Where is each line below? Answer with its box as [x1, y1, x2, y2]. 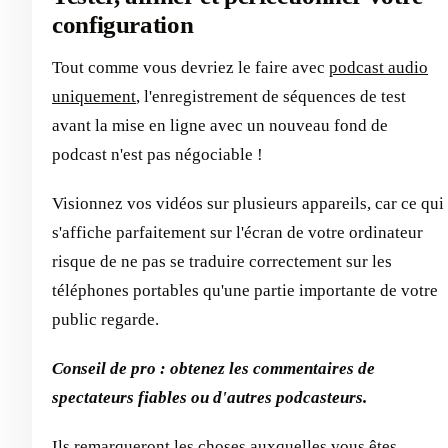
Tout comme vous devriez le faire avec [52, 57, 329, 77]
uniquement [52, 86, 136, 106]
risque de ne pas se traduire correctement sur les [52, 251, 392, 271]
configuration [52, 10, 194, 38]
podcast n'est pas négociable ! [52, 144, 263, 164]
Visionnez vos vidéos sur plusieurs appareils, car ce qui [52, 193, 444, 213]
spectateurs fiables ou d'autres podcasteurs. [52, 387, 367, 407]
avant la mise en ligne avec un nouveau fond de [52, 115, 388, 135]
